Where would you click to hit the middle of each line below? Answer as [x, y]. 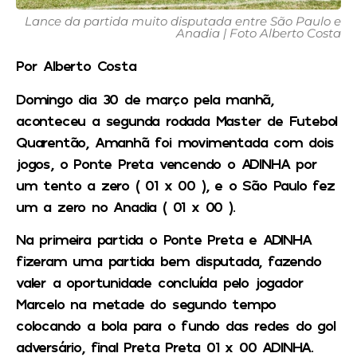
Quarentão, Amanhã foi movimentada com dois [175, 141]
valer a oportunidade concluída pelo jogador [160, 282]
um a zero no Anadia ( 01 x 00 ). [126, 206]
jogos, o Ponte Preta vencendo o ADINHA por [167, 163]
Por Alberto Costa [76, 66]
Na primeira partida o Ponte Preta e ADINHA [164, 239]
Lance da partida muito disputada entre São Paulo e [183, 22]
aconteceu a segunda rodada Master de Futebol [177, 120]
